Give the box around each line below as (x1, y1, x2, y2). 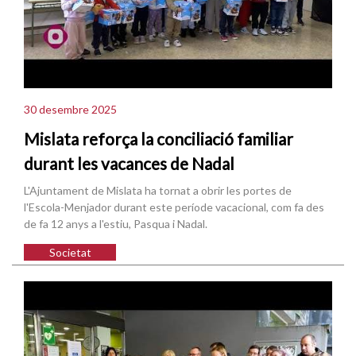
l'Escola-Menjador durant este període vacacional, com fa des (24, 200, 324, 215)
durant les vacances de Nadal (24, 153, 234, 174)
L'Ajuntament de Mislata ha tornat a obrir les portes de (24, 184, 292, 198)
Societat (48, 246, 91, 260)
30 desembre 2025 (24, 102, 117, 116)
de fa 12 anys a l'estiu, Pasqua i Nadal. (24, 217, 207, 231)
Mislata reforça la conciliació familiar (24, 129, 293, 149)
